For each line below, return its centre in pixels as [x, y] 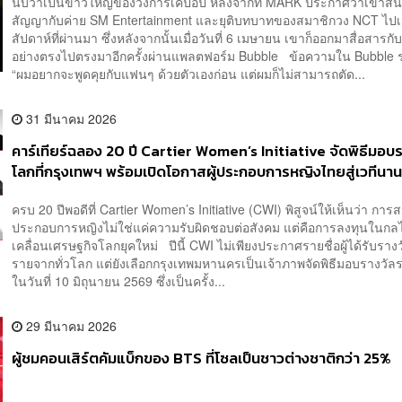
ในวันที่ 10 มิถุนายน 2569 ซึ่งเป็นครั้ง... [119, 280]
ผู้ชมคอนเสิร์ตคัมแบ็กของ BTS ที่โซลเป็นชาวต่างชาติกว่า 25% [202, 358]
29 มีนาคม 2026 [70, 325]
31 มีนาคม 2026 [70, 119]
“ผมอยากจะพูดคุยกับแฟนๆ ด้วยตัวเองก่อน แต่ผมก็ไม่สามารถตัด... [189, 74]
